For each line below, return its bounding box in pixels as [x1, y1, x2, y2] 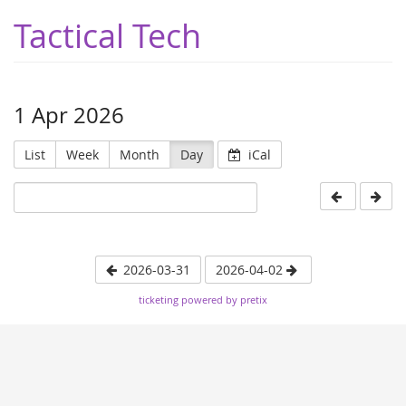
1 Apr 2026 [14, 101, 124, 130]
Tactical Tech [14, 14, 201, 57]
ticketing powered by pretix [139, 293, 267, 306]
